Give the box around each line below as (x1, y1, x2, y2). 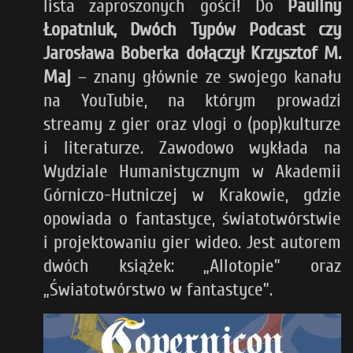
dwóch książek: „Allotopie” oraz (43, 255, 341, 277)
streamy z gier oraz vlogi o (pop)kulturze (43, 113, 341, 136)
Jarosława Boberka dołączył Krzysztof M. (43, 43, 341, 65)
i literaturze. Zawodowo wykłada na (43, 137, 341, 159)
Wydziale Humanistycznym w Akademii (43, 161, 341, 183)
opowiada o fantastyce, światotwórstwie (43, 208, 341, 230)
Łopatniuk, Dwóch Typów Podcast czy (43, 19, 341, 41)
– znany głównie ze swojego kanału (71, 66, 341, 88)
